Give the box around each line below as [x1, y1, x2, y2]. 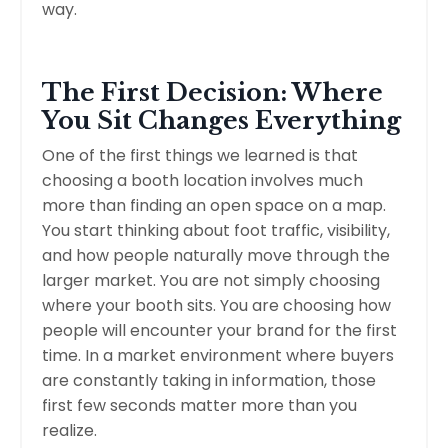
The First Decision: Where [42, 77, 383, 107]
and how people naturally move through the [42, 243, 390, 267]
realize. [42, 418, 97, 442]
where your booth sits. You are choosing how [42, 293, 391, 317]
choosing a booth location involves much [42, 168, 363, 192]
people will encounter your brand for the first [42, 318, 397, 342]
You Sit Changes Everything [42, 105, 401, 135]
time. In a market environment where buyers [42, 343, 394, 367]
